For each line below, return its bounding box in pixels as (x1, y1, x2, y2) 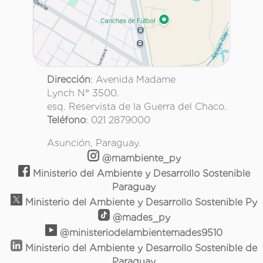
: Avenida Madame (90, 74, 176, 86)
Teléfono (47, 114, 86, 126)
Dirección (47, 74, 90, 86)
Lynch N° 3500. (47, 87, 119, 99)
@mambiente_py (99, 153, 181, 164)
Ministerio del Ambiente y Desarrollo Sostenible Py (22, 197, 257, 208)
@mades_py (109, 212, 170, 224)
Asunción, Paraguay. (47, 137, 141, 149)
